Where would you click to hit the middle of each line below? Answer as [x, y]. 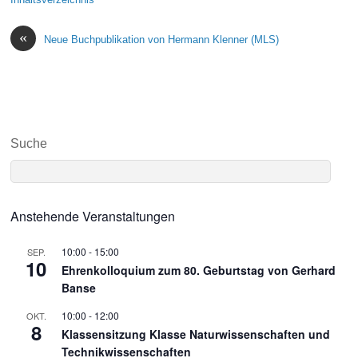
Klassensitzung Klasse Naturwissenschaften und [196, 334]
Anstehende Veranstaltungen [93, 217]
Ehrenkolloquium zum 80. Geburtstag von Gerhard [199, 270]
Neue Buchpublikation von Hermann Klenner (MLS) [162, 39]
